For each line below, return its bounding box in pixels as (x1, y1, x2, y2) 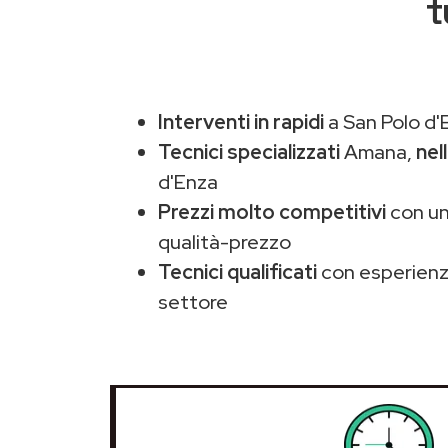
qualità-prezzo (158, 229, 291, 255)
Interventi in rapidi (158, 109, 324, 135)
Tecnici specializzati (158, 139, 340, 165)
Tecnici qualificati (158, 259, 317, 285)
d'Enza (158, 169, 218, 195)
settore (158, 289, 228, 315)
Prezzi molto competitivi (158, 199, 386, 225)
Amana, (340, 139, 416, 165)
